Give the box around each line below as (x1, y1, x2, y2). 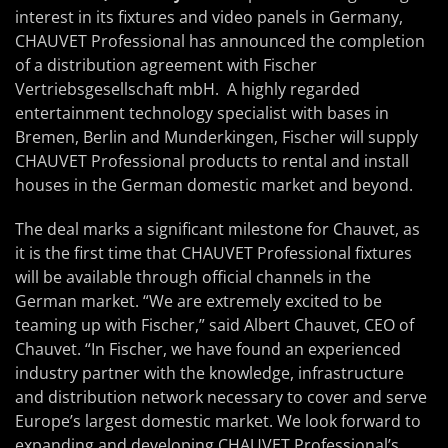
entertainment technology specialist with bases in (15, 102, 389, 124)
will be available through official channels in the (15, 266, 371, 288)
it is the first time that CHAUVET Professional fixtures (15, 242, 412, 264)
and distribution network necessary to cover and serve (15, 386, 427, 408)
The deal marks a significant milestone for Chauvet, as (15, 218, 420, 240)
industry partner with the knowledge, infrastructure (15, 362, 404, 384)
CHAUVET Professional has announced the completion (15, 30, 425, 52)
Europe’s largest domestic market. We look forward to (15, 410, 421, 432)
